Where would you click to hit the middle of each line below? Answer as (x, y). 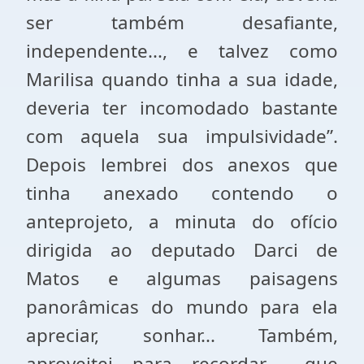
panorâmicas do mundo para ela (182, 307)
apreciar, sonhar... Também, (182, 335)
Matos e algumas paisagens (182, 278)
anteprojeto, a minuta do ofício (182, 221)
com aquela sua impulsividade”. (182, 136)
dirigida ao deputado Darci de (182, 250)
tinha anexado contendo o (182, 193)
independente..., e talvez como (182, 51)
